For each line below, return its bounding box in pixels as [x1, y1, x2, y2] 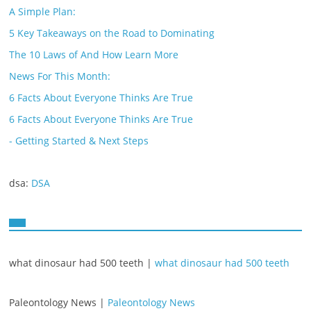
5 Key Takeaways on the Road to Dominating [9, 26, 215, 40]
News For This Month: [9, 69, 111, 83]
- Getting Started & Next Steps [9, 134, 149, 147]
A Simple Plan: [9, 5, 76, 18]
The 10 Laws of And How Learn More [9, 48, 179, 61]
